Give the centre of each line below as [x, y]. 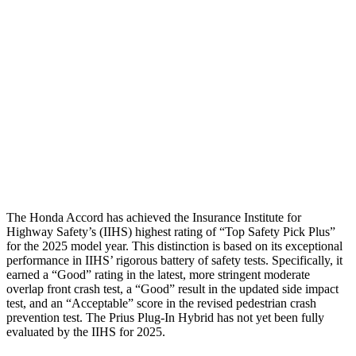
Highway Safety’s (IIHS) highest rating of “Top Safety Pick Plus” [171, 231]
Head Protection [100, 166]
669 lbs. [181, 129]
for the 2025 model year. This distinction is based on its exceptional [174, 246]
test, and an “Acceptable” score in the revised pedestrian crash [161, 303]
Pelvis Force [100, 129]
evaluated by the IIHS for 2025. [86, 331]
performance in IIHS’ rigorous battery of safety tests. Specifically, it [174, 260]
